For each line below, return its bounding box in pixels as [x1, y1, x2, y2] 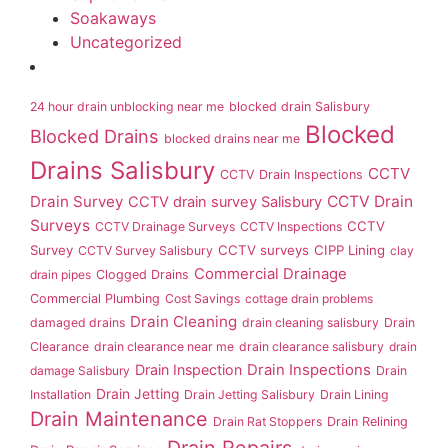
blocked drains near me [164, 130, 300, 146]
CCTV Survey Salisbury [78, 242, 213, 258]
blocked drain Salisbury [229, 98, 370, 114]
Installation [30, 386, 91, 402]
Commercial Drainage [194, 264, 347, 283]
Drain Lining [320, 386, 389, 402]
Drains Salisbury [30, 155, 215, 185]
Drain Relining [327, 413, 408, 429]
